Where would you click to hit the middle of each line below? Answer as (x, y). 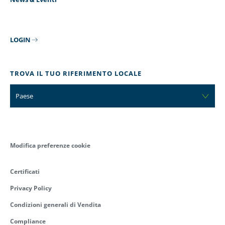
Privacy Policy (31, 188)
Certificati (25, 171)
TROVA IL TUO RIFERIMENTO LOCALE (76, 73)
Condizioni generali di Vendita (55, 204)
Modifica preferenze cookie (50, 145)
